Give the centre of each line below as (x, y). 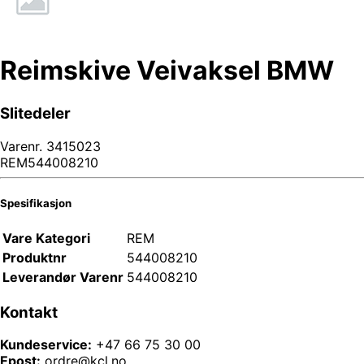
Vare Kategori (46, 238)
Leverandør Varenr (63, 277)
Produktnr (35, 257)
